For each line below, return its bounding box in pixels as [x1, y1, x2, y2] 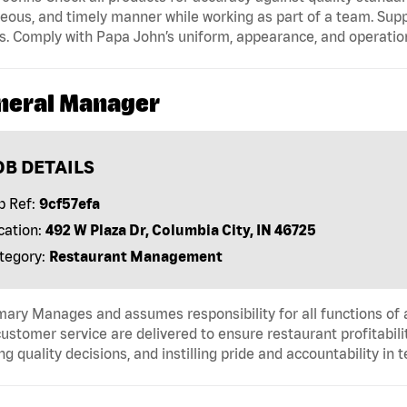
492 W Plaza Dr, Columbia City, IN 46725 [45, 221, 316, 238]
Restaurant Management [48, 247, 223, 264]
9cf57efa [38, 194, 100, 212]
